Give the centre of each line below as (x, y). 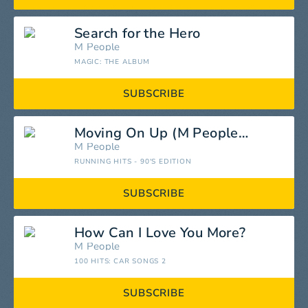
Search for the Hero (137, 34)
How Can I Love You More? (160, 233)
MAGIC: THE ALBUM (112, 62)
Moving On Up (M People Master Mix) (243, 133)
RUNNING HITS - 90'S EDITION (133, 162)
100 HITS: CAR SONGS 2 (120, 262)
